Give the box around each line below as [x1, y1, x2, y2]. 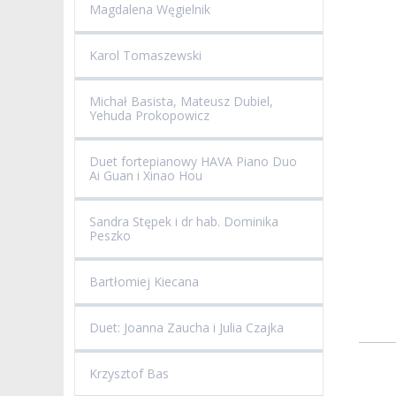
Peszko [89, 227, 131, 245]
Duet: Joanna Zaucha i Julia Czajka [89, 319, 284, 337]
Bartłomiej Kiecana [89, 273, 199, 291]
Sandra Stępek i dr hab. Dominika [89, 213, 278, 231]
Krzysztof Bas [89, 365, 169, 383]
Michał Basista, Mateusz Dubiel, [89, 93, 273, 110]
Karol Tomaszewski [89, 47, 202, 65]
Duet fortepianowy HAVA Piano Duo [89, 153, 297, 171]
